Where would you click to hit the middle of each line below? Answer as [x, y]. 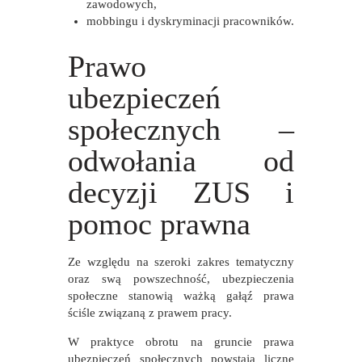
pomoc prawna [159, 225]
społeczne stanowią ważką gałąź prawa [181, 296]
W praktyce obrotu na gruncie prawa [181, 342]
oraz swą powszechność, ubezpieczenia [181, 279]
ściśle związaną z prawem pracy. [150, 313]
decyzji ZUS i [181, 193]
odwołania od [181, 162]
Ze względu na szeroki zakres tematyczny [181, 262]
